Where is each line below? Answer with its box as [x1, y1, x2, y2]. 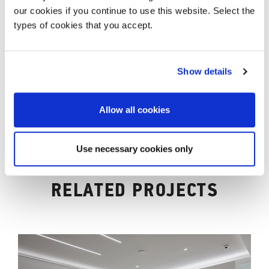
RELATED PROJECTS [50, 177, 219, 202]
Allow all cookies [99, 104, 170, 115]
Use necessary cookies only [76, 144, 193, 154]
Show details [177, 66, 232, 77]
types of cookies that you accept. [14, 19, 153, 30]
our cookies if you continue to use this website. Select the [14, 5, 255, 16]
